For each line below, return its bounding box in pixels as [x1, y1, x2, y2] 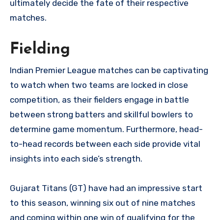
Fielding [10, 41, 70, 57]
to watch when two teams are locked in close [10, 80, 188, 90]
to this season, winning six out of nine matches [10, 197, 195, 208]
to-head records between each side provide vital [10, 138, 200, 149]
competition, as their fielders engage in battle [10, 94, 189, 105]
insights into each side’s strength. [10, 153, 142, 164]
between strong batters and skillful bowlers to [10, 109, 193, 119]
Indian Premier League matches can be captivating [10, 65, 208, 75]
